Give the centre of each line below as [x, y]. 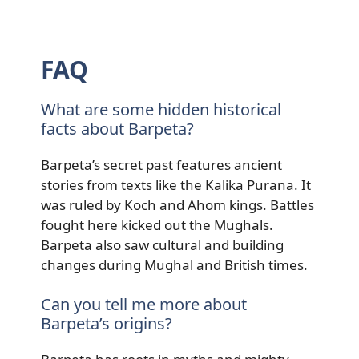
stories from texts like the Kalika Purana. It [176, 184]
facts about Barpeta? [117, 128]
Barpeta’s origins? [107, 323]
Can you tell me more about [144, 304]
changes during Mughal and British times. [174, 264]
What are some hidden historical [161, 109]
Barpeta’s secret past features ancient [161, 164]
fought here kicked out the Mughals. [157, 224]
